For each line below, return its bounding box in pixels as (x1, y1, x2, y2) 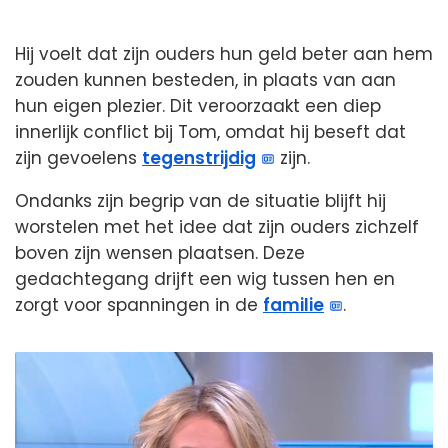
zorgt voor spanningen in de (15, 293, 263, 318)
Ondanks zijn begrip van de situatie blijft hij (15, 189, 386, 214)
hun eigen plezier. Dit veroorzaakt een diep (15, 94, 381, 119)
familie (263, 293, 324, 318)
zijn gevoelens (15, 146, 142, 171)
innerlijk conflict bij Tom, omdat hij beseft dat (15, 120, 406, 145)
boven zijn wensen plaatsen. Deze (15, 241, 305, 266)
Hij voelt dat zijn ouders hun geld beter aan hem (15, 42, 433, 67)
